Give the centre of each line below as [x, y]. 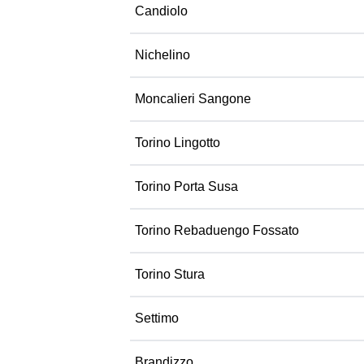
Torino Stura [170, 274]
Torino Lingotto [178, 143]
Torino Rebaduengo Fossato [217, 230]
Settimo [157, 318]
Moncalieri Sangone [193, 99]
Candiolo [161, 11]
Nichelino [162, 55]
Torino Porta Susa [186, 186]
